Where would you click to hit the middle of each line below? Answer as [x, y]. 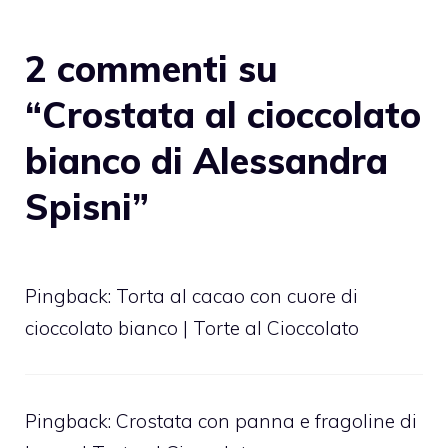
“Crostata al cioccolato [223, 114]
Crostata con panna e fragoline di [266, 420]
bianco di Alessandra [206, 160]
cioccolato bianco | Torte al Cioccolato [192, 327]
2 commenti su [151, 68]
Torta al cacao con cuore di [237, 295]
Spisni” [87, 206]
